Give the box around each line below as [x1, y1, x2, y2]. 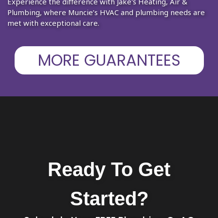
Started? [70, 187, 148, 209]
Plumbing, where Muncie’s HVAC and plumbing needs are [7, 7, 205, 17]
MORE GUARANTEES [37, 49, 181, 71]
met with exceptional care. [7, 18, 99, 28]
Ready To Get [48, 158, 170, 180]
